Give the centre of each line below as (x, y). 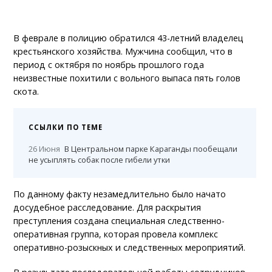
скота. (26, 91)
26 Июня (45, 148)
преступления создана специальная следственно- (119, 220)
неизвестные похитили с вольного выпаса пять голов (127, 78)
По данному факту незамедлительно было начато (120, 194)
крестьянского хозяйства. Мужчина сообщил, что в (123, 51)
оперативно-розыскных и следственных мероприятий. (130, 247)
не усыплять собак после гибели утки (100, 159)
